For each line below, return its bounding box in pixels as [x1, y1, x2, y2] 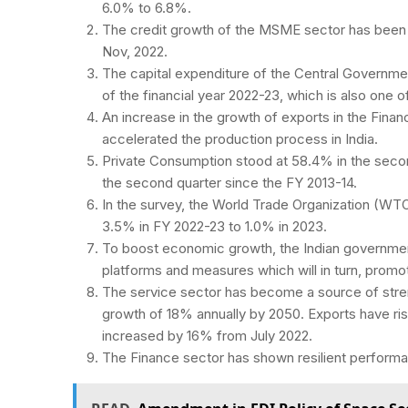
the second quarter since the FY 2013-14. [102, 173, 357, 191]
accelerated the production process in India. [102, 129, 378, 148]
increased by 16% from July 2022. [102, 326, 312, 344]
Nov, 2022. [102, 42, 168, 60]
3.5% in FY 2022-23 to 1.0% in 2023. [102, 217, 327, 235]
